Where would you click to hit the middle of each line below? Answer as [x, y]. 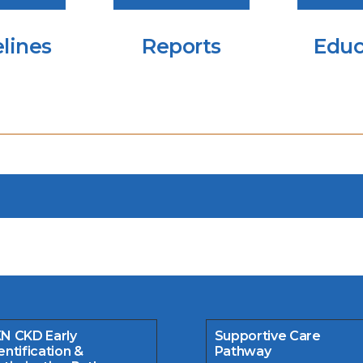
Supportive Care [267, 335]
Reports [181, 46]
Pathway [244, 351]
